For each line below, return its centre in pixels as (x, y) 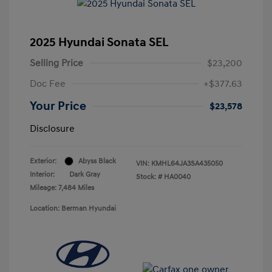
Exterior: (43, 161)
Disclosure (52, 128)
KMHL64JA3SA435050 (187, 163)
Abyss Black (97, 161)
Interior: (42, 174)
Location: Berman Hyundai (73, 208)
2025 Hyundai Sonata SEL (99, 42)
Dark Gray (85, 174)
